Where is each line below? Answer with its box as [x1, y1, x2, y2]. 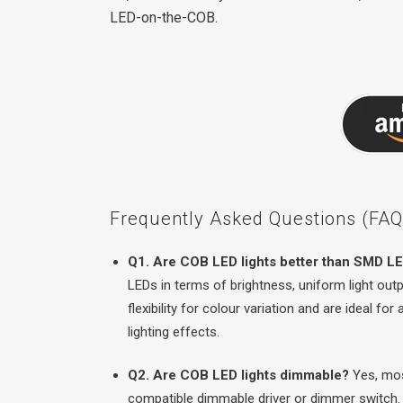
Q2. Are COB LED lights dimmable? [128, 366, 349, 383]
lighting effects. [128, 323, 219, 340]
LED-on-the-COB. [110, 8, 218, 26]
